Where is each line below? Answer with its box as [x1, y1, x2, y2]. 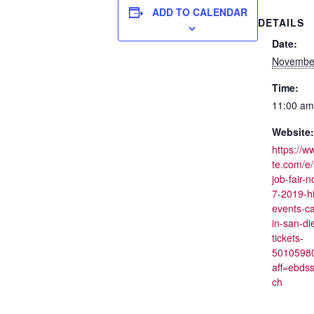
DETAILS [258, 15, 304, 29]
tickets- [272, 231, 303, 245]
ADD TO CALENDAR [151, 5, 247, 19]
